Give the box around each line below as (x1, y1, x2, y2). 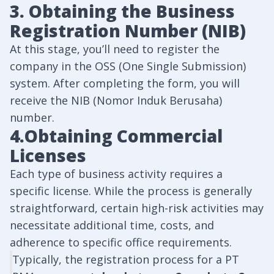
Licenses (10, 144, 86, 167)
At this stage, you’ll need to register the (10, 42, 220, 56)
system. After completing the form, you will (10, 76, 240, 91)
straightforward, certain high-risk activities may (10, 201, 264, 215)
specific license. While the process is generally (10, 183, 252, 198)
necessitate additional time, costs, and (10, 218, 214, 232)
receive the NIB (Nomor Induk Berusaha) (10, 93, 222, 108)
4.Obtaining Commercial (10, 124, 223, 147)
